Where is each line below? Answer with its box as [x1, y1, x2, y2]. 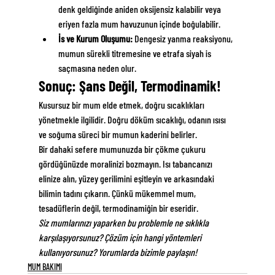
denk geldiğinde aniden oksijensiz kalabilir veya [58, 3, 223, 15]
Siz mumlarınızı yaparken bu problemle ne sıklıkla [38, 217, 211, 229]
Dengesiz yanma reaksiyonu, [132, 33, 234, 45]
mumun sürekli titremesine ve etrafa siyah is [58, 47, 213, 60]
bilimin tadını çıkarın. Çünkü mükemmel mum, [38, 187, 198, 199]
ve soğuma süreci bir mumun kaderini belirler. [38, 128, 197, 141]
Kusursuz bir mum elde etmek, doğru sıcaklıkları [38, 99, 206, 111]
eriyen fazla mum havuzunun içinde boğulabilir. [58, 18, 220, 30]
